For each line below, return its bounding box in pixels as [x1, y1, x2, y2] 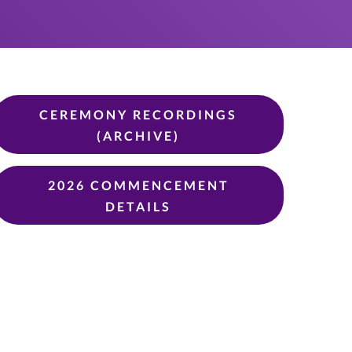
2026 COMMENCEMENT [47, 177, 229, 192]
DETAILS [105, 198, 171, 214]
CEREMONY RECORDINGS [39, 106, 237, 122]
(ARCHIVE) [97, 127, 180, 143]
